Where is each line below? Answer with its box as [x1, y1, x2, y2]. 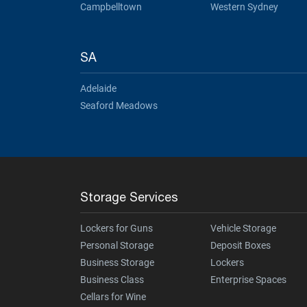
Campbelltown [80, 1, 142, 13]
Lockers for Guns [80, 223, 153, 234]
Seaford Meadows [80, 100, 158, 112]
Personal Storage [80, 240, 153, 251]
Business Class [80, 274, 144, 286]
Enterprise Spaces [210, 274, 286, 286]
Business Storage [80, 257, 154, 269]
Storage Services [80, 190, 178, 205]
